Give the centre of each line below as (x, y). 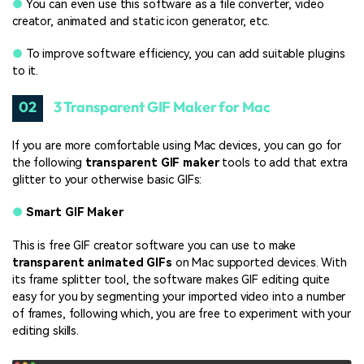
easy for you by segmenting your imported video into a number (179, 297)
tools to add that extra (283, 163)
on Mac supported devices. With (259, 262)
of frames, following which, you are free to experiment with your (182, 314)
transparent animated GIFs (92, 262)
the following (49, 163)
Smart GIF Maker (74, 213)
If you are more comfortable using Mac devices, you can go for (177, 146)
